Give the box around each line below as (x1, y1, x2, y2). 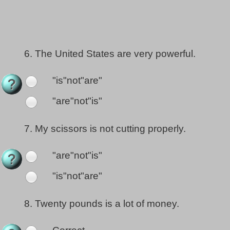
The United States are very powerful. (35, 48, 196, 60)
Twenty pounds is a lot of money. (35, 198, 179, 209)
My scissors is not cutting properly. (35, 123, 186, 135)
